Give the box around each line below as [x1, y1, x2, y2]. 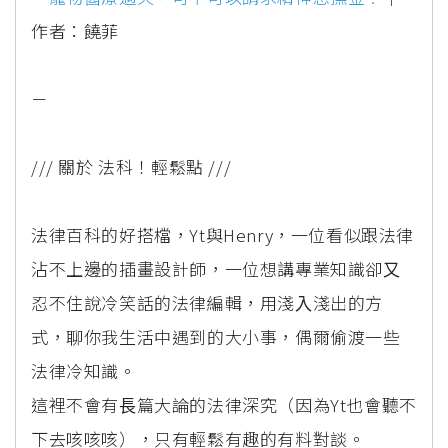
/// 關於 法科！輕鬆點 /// [31, 153, 232, 179]
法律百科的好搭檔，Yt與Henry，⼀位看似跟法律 [31, 221, 415, 247]
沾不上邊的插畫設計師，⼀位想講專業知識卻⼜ [31, 255, 401, 281]
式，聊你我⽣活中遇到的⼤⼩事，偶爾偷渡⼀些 [31, 323, 401, 349]
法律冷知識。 [31, 357, 137, 383]
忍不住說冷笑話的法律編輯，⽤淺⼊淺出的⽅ [31, 289, 384, 315]
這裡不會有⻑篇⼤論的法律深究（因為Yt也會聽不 [31, 391, 417, 417]
